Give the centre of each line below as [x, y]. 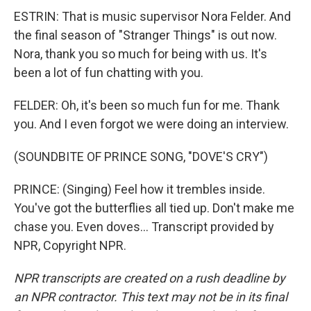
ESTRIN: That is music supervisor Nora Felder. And [152, 16]
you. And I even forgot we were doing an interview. [151, 124]
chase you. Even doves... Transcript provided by [144, 227]
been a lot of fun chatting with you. [109, 73]
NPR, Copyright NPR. [70, 245]
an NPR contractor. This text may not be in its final [151, 297]
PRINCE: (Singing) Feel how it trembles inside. [140, 189]
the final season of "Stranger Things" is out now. [145, 35]
